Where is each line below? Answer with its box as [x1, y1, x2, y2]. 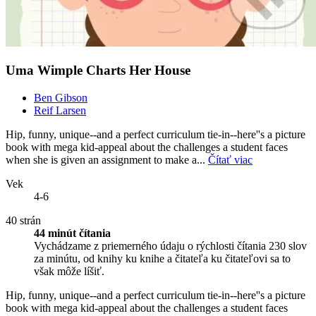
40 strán [6, 214, 41, 226]
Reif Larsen [34, 104, 86, 116]
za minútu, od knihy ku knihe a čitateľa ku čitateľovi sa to [34, 252, 291, 265]
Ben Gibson [34, 91, 87, 104]
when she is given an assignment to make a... [6, 153, 208, 166]
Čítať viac [208, 153, 253, 166]
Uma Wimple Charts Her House [6, 63, 190, 78]
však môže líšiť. [34, 265, 104, 277]
